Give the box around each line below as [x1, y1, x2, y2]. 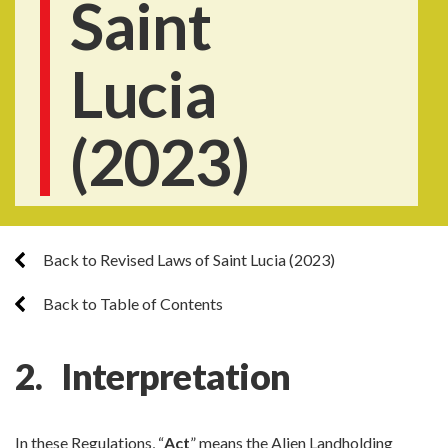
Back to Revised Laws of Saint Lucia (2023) [40, 250, 335, 269]
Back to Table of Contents [40, 294, 223, 313]
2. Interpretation [15, 354, 291, 398]
